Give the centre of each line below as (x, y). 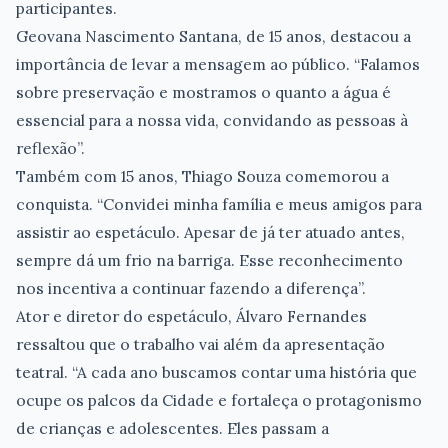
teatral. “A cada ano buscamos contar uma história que (216, 371)
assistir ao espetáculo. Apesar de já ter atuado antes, (210, 231)
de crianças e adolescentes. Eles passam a (172, 427)
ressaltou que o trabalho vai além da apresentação (200, 343)
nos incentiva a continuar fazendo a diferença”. (191, 287)
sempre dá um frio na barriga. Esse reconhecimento (209, 259)
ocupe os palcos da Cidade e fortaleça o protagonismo (219, 399)
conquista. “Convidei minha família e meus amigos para (219, 203)
